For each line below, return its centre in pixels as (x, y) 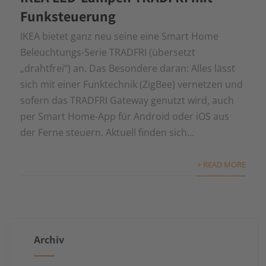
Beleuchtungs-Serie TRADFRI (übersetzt (108, 53)
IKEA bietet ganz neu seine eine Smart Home (120, 37)
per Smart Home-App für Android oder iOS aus (125, 117)
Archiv (49, 240)
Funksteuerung (68, 16)
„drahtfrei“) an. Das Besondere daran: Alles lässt (128, 69)
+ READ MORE (221, 165)
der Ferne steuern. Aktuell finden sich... (107, 133)
